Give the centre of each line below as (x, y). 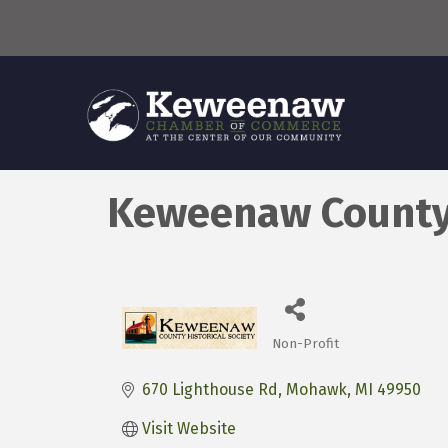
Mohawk (316, 390)
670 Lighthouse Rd (210, 390)
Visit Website (189, 429)
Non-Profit (305, 344)
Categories (322, 358)
